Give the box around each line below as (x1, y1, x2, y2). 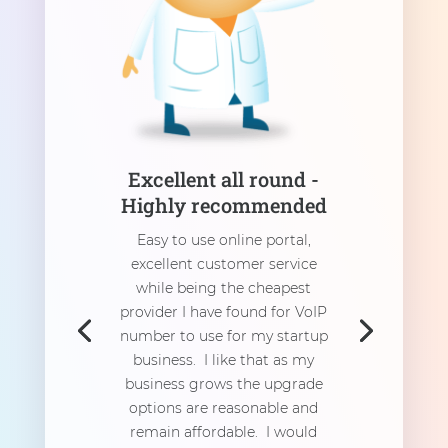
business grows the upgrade (124, 374, 323, 393)
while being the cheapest (136, 278, 312, 297)
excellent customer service (130, 254, 317, 273)
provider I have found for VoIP (120, 302, 328, 321)
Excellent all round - (128, 165, 320, 192)
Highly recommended (120, 191, 327, 218)
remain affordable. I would (130, 422, 318, 441)
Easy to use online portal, (136, 230, 311, 249)
